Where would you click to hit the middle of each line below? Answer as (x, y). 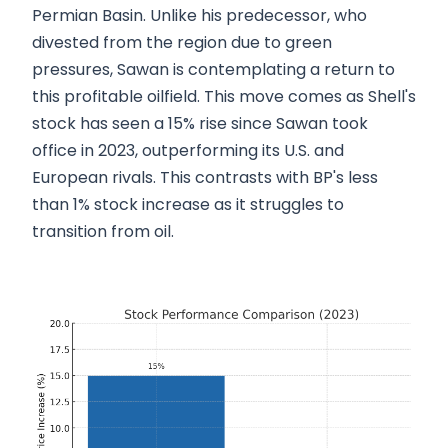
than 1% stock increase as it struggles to (188, 205)
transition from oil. (103, 232)
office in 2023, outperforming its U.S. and (188, 151)
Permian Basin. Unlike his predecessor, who (199, 16)
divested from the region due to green (182, 43)
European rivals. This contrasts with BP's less (205, 178)
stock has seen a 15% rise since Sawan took (200, 124)
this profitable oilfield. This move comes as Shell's (224, 97)
